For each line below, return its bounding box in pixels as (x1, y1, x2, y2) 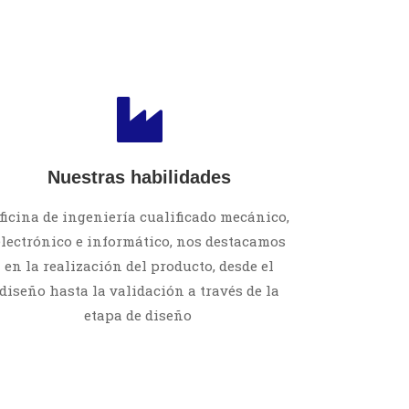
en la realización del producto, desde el (5, 257, 275, 275)
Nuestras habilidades (47, 167, 232, 187)
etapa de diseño (83, 306, 195, 324)
